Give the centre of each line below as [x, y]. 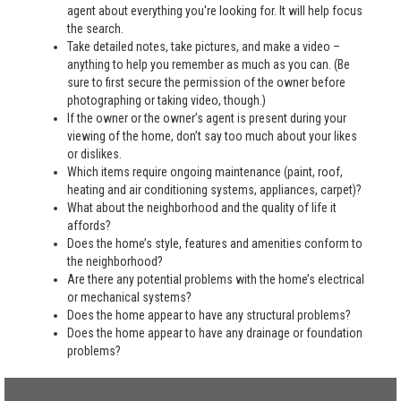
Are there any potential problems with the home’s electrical [216, 279]
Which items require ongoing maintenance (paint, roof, [205, 172]
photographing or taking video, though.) [166, 100]
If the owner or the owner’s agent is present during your [207, 118]
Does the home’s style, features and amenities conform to [215, 243]
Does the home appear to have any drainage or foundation [215, 333]
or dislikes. [94, 154]
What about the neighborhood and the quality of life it [202, 208]
